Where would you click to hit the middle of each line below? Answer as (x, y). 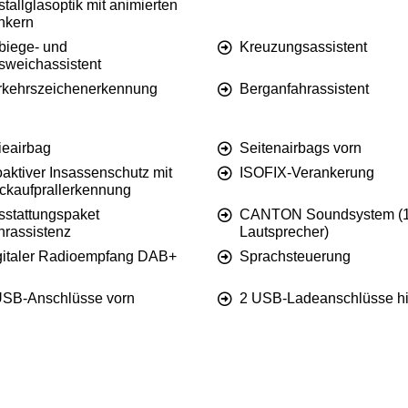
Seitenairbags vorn (301, 148)
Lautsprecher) (284, 232)
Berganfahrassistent (304, 89)
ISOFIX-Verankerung (307, 173)
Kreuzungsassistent (303, 47)
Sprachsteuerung (295, 257)
